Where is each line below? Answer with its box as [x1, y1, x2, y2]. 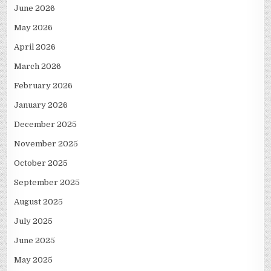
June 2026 [14, 4, 56, 13]
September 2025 [14, 178, 80, 188]
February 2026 [14, 81, 73, 91]
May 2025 [14, 255, 53, 265]
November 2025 [14, 139, 79, 149]
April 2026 [14, 42, 56, 52]
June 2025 [14, 236, 56, 246]
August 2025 [14, 197, 64, 207]
